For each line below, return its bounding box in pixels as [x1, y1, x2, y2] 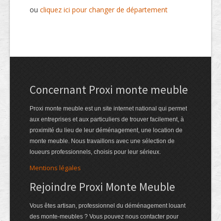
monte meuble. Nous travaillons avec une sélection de [30, 138, 175, 145]
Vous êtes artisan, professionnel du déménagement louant [30, 202, 185, 209]
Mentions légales [30, 163, 81, 172]
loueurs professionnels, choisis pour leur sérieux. [30, 148, 161, 155]
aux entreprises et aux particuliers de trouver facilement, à [30, 116, 184, 123]
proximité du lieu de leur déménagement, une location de [30, 127, 183, 134]
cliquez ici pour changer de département [40, 5, 168, 14]
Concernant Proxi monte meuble [30, 82, 188, 97]
